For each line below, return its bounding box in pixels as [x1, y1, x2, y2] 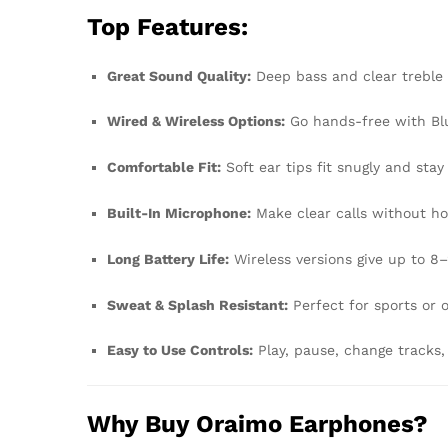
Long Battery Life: [107, 250, 229, 267]
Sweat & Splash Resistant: [107, 296, 288, 313]
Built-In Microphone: [107, 205, 251, 222]
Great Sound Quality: [107, 67, 251, 84]
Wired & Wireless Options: [107, 113, 285, 130]
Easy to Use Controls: [107, 342, 253, 359]
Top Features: [87, 12, 248, 41]
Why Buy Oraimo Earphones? [87, 410, 428, 439]
